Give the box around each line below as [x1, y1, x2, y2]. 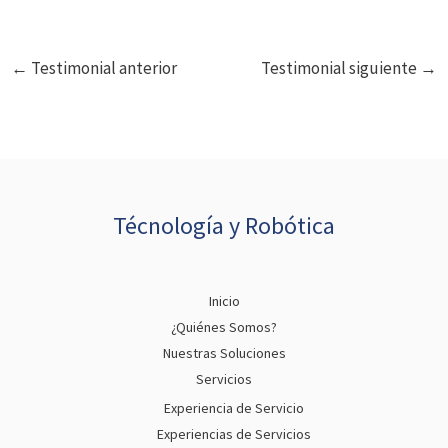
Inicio [208, 291, 240, 310]
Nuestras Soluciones [162, 343, 286, 362]
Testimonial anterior [28, 56, 178, 79]
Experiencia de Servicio [164, 399, 304, 418]
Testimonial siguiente [260, 56, 420, 79]
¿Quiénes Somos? [171, 317, 277, 336]
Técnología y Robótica [113, 210, 335, 242]
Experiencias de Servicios [157, 425, 311, 444]
